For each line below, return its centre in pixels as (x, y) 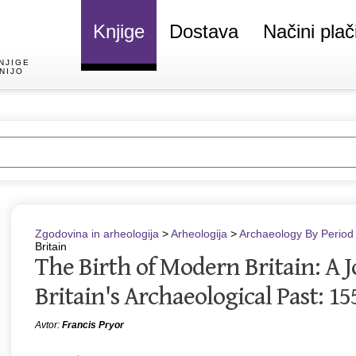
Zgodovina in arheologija (97, 234)
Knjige (119, 31)
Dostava (204, 31)
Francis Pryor (93, 325)
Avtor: (48, 325)
